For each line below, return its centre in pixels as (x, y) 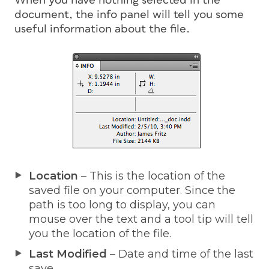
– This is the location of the (152, 176)
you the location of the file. (100, 233)
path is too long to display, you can (122, 204)
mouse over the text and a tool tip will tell (141, 219)
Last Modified (68, 254)
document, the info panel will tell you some (129, 14)
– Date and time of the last (180, 254)
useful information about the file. (102, 29)
